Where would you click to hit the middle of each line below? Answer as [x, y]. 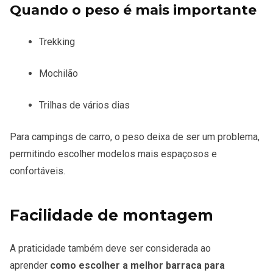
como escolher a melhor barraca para [137, 265]
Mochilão [58, 73]
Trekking [57, 41]
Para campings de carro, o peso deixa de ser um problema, [135, 136]
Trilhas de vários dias [84, 105]
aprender [30, 265]
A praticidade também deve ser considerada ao [110, 248]
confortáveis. [37, 171]
